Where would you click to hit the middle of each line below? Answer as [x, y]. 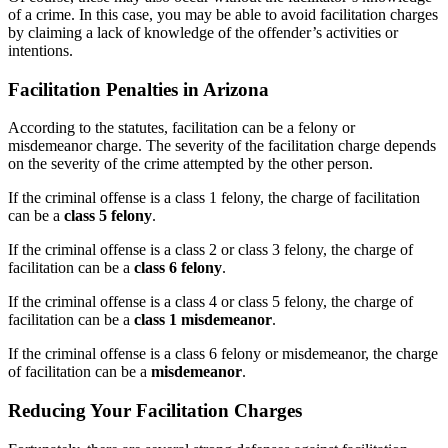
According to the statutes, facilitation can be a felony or [181, 128]
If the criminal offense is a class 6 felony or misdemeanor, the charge [223, 354]
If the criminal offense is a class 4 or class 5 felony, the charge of [210, 302]
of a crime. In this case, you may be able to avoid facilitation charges [223, 14]
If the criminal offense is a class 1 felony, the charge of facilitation [214, 198]
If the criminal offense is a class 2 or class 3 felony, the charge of [210, 250]
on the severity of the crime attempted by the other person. [190, 164]
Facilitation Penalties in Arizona [138, 89]
